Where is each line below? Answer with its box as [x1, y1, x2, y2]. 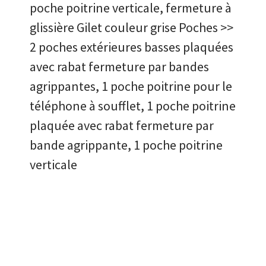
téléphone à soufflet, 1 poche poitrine [30, 97, 236, 115]
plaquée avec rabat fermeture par [30, 117, 214, 134]
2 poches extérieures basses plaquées [30, 39, 233, 56]
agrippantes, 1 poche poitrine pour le [30, 78, 232, 95]
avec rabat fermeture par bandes [30, 58, 209, 75]
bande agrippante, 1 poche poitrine [30, 137, 223, 154]
